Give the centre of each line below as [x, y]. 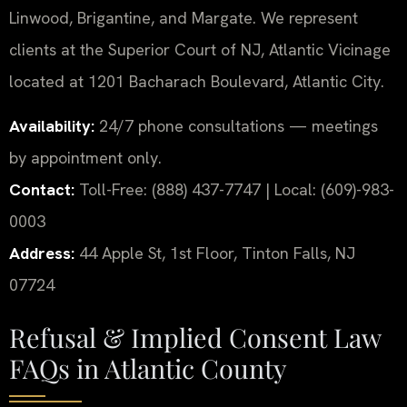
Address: [42, 253]
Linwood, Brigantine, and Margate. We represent [184, 17]
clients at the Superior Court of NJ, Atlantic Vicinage [200, 49]
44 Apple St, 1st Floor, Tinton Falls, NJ [215, 253]
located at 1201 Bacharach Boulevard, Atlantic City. [197, 81]
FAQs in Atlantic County [148, 367]
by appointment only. [85, 158]
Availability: [52, 126]
